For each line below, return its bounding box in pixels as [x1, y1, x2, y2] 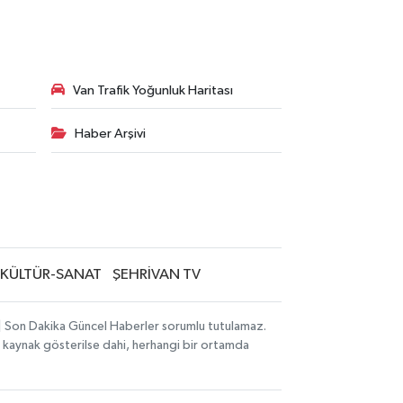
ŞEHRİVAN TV [112, 267, 201, 282]
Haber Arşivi [74, 127, 146, 141]
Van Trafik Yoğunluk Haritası [72, 83, 233, 97]
